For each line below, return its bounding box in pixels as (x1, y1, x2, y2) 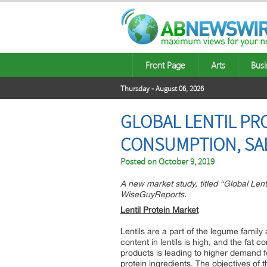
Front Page (145, 59, 185, 71)
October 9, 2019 (159, 156, 215, 167)
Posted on (120, 156, 159, 167)
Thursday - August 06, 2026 (120, 84, 204, 94)
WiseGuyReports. (120, 190, 187, 199)
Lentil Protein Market (120, 205, 198, 215)
